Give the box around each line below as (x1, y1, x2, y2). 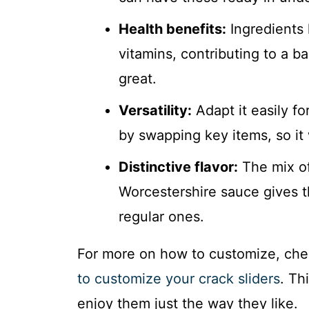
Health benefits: (119, 20, 226, 37)
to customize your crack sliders (77, 270, 280, 287)
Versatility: (119, 101, 192, 119)
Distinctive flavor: (119, 158, 238, 175)
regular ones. (119, 208, 204, 225)
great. (119, 70, 157, 87)
